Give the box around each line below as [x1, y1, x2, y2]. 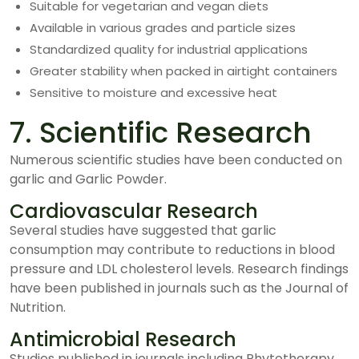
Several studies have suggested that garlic [10, 221, 276, 240]
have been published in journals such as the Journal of [10, 279, 349, 297]
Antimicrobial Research [10, 326, 236, 353]
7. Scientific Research [10, 112, 312, 153]
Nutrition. [10, 298, 66, 317]
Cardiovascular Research [10, 198, 258, 224]
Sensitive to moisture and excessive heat [30, 84, 277, 101]
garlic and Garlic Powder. [10, 170, 167, 188]
